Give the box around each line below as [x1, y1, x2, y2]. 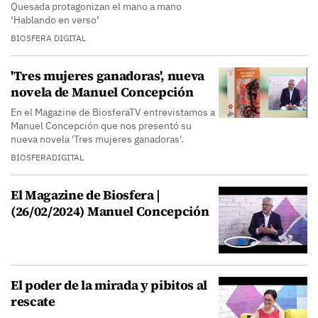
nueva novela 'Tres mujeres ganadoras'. [11, 133, 184, 146]
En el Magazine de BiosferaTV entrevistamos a [11, 106, 215, 119]
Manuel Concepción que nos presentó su [11, 119, 192, 133]
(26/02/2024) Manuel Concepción [11, 202, 209, 221]
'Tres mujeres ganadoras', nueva [11, 67, 205, 85]
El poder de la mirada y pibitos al [11, 276, 208, 295]
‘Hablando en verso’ [11, 13, 102, 27]
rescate [11, 292, 55, 311]
